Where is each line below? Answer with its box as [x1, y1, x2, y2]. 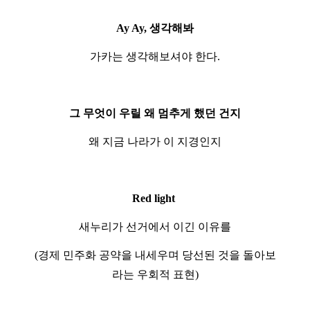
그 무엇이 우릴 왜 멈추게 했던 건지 [69, 107, 241, 119]
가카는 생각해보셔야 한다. [90, 50, 220, 62]
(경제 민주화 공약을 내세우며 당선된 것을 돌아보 [34, 248, 276, 261]
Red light [132, 192, 178, 204]
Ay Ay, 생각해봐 [116, 21, 194, 34]
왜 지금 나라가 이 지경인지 [89, 135, 221, 147]
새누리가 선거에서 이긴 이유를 [79, 220, 231, 232]
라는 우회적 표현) [111, 268, 199, 280]
